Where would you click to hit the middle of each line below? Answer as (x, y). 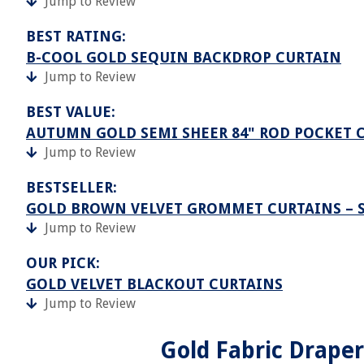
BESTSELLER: (71, 187)
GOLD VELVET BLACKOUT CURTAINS (154, 284)
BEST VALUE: (71, 112)
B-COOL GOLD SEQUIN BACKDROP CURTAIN (184, 57)
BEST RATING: (76, 36)
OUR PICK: (63, 263)
